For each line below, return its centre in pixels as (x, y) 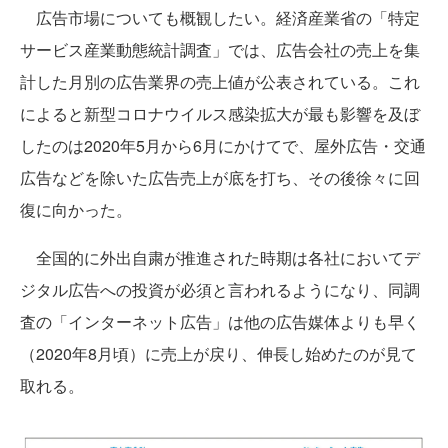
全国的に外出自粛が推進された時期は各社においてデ (220, 257)
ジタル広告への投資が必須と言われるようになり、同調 (220, 289)
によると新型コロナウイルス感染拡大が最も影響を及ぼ (220, 113)
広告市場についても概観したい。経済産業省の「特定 (220, 17)
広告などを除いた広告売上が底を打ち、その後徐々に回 (220, 177)
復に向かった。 (76, 209)
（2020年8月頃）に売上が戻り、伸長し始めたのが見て (218, 353)
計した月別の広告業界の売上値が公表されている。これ (220, 81)
